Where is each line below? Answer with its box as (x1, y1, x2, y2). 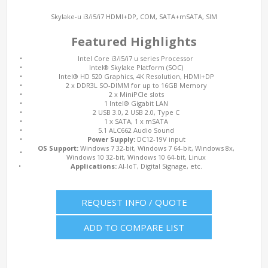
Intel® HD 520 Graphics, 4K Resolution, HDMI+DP (58, 72, 214, 81)
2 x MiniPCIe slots (108, 90, 164, 99)
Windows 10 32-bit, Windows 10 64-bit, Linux (66, 153, 206, 162)
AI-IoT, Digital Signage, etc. (116, 162, 202, 170)
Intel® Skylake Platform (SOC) (89, 63, 183, 72)
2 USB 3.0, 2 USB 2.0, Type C (93, 108, 179, 117)
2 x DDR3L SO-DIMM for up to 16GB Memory (65, 81, 207, 90)
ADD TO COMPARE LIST (84, 221, 184, 233)
